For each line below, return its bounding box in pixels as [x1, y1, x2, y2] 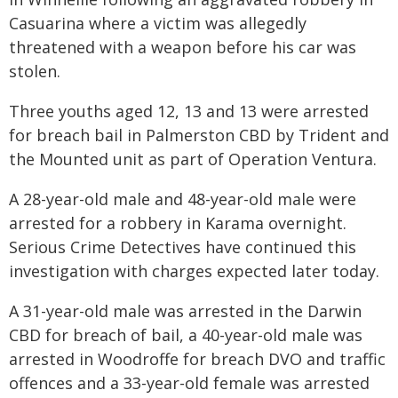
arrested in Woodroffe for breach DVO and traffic [9, 348, 386, 370]
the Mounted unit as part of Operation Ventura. [9, 148, 377, 170]
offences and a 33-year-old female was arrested [9, 372, 370, 394]
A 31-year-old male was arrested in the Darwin [9, 300, 362, 322]
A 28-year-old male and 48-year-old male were [9, 188, 356, 210]
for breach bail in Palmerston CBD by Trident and [9, 124, 389, 146]
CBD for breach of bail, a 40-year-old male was [9, 324, 362, 346]
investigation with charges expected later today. [9, 260, 379, 282]
